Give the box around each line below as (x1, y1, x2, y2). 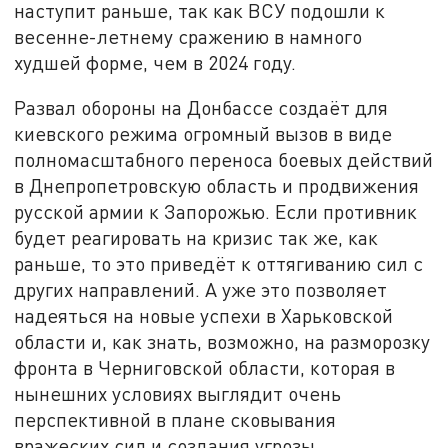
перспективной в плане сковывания (14, 408, 337, 432)
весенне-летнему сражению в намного (14, 24, 363, 48)
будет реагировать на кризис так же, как (14, 226, 379, 250)
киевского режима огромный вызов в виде (14, 122, 393, 146)
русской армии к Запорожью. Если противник (14, 200, 418, 224)
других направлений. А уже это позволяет (14, 278, 388, 302)
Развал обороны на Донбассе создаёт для (14, 96, 389, 120)
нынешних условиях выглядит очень (14, 382, 342, 406)
